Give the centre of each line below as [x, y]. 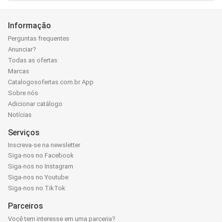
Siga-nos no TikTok [37, 188]
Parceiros [26, 206]
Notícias [20, 115]
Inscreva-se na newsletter [44, 145]
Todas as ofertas [33, 60]
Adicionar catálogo [35, 104]
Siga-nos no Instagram [41, 166]
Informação [29, 26]
